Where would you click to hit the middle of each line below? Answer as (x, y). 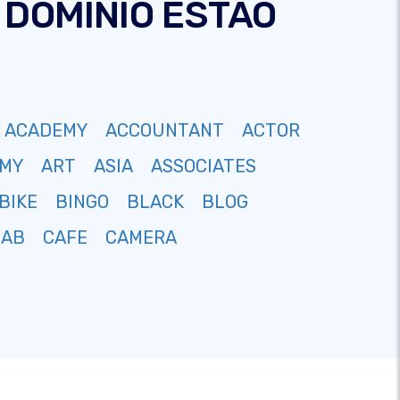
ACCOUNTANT (165, 130)
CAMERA (141, 237)
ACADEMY (46, 130)
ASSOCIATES (204, 166)
